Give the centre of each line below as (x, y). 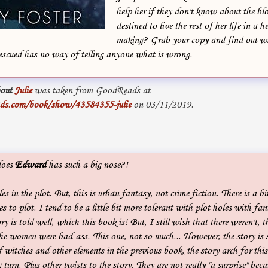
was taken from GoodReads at (91, 90)
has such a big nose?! (87, 165)
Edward (31, 165)
